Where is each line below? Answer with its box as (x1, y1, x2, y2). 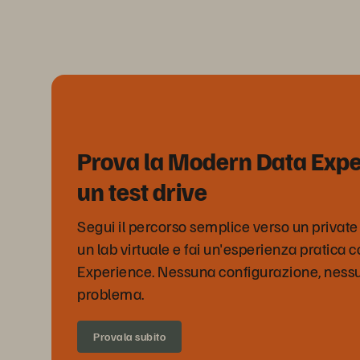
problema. (77, 282, 145, 304)
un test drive (77, 175, 207, 207)
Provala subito (93, 329, 166, 343)
